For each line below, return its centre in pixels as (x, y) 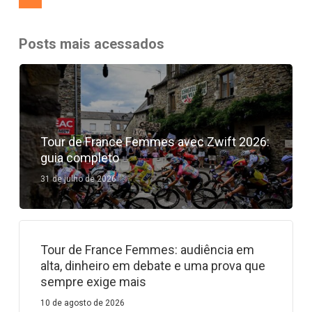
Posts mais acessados (91, 44)
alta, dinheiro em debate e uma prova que (153, 266)
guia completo (79, 158)
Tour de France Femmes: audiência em (147, 250)
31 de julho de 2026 (78, 179)
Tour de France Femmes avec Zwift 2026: (155, 142)
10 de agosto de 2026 (82, 303)
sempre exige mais (93, 282)
